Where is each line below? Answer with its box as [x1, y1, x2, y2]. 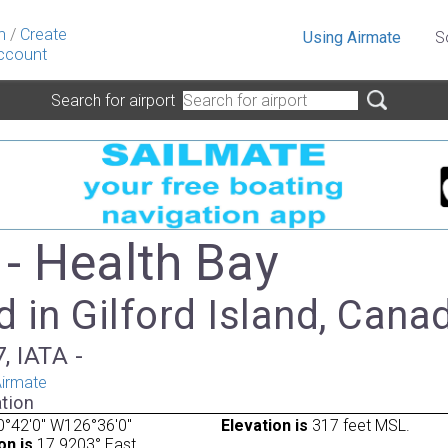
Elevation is [220, 415, 308, 435]
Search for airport [51, 90, 183, 110]
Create [20, 25, 67, 44]
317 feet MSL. [307, 415, 410, 435]
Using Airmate [303, 28, 401, 47]
